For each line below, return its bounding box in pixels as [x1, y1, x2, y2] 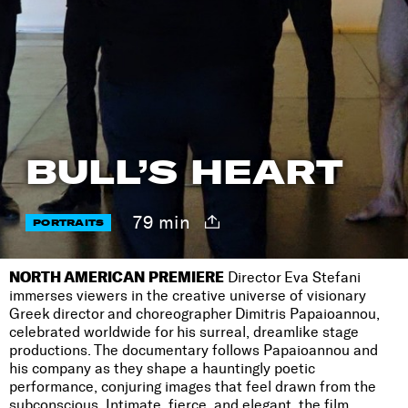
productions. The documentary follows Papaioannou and [9, 342, 378, 359]
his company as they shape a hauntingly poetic [9, 360, 315, 377]
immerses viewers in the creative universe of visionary [9, 287, 366, 304]
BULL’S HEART [25, 151, 343, 193]
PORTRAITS [33, 216, 105, 229]
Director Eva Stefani [224, 269, 361, 286]
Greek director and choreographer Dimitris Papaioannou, [9, 305, 380, 322]
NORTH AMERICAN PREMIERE [9, 268, 224, 286]
